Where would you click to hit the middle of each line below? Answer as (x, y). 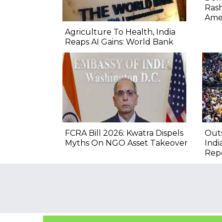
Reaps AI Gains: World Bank (119, 42)
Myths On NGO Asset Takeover (126, 143)
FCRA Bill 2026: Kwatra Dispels (124, 133)
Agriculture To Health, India (120, 32)
